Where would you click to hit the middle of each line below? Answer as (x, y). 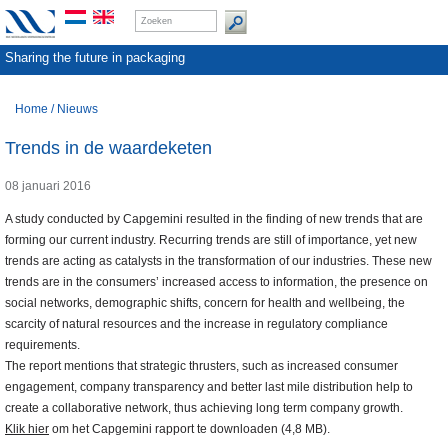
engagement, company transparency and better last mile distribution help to (209, 387)
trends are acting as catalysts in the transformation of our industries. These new (218, 261)
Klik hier (27, 429)
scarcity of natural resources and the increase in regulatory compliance (196, 324)
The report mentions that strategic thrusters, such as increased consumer (201, 366)
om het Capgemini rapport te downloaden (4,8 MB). (189, 429)
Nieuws (77, 109)
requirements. (42, 345)
